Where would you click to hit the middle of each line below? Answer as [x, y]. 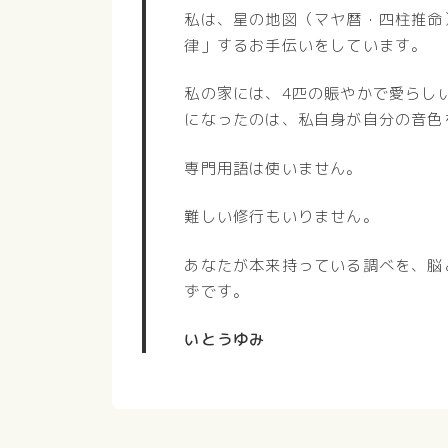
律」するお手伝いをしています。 [306, 45]
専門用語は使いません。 [273, 168]
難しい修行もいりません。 [281, 216]
